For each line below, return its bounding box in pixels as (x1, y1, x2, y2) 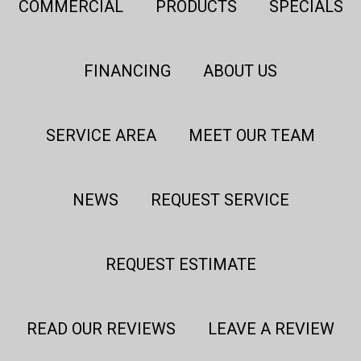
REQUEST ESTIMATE (105, 254, 256, 274)
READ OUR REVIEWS (27, 318, 176, 338)
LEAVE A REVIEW (208, 318, 334, 338)
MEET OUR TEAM (189, 125, 315, 145)
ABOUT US (203, 60, 277, 81)
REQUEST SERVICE (150, 189, 289, 210)
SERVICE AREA (46, 125, 156, 145)
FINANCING (84, 60, 171, 81)
